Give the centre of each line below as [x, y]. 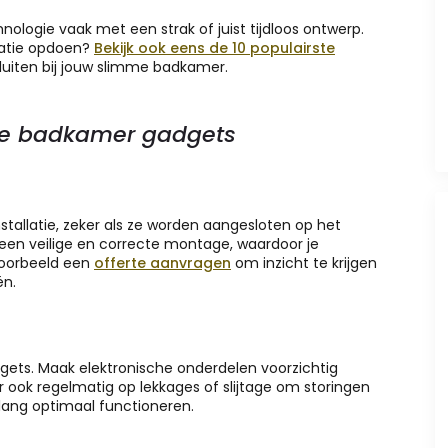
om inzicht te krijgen [304, 263]
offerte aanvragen [162, 263]
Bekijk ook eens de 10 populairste [214, 48]
